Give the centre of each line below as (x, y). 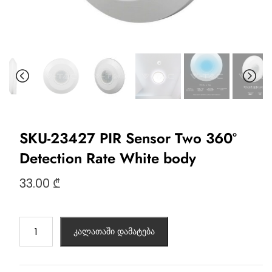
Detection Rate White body (107, 158)
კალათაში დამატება (114, 232)
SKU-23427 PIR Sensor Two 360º (128, 138)
